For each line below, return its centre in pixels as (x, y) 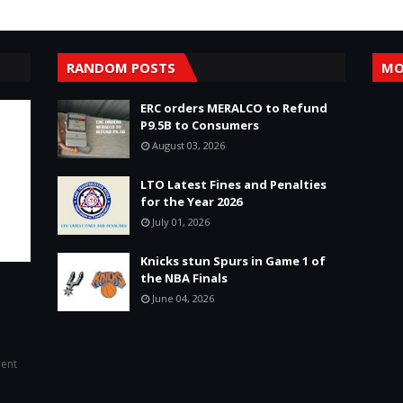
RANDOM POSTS (121, 67)
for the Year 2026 (191, 201)
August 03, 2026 (188, 145)
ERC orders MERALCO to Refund (234, 108)
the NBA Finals (184, 278)
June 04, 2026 (183, 298)
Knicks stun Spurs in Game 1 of (233, 261)
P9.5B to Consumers (200, 125)
